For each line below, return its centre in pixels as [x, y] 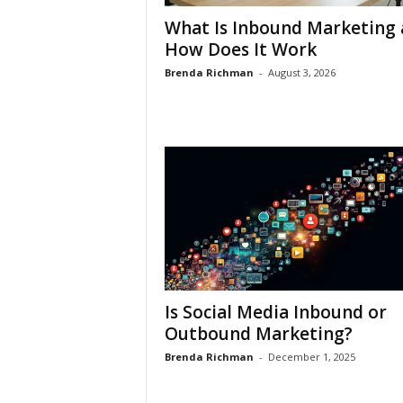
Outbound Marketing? [258, 334]
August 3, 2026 [301, 72]
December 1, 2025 [311, 357]
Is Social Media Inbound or [275, 312]
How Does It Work [240, 49]
